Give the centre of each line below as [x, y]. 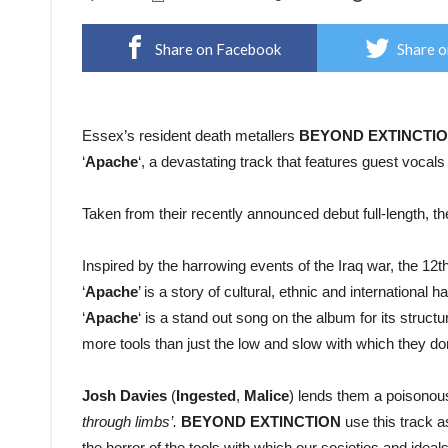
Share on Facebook [218, 49]
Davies [143, 396]
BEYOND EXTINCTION [261, 422]
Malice [266, 396]
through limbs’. [131, 422]
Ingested [206, 396]
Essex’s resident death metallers [190, 136]
